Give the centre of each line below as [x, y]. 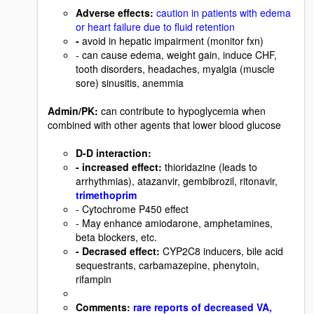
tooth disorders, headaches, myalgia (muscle [175, 68]
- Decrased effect [116, 251]
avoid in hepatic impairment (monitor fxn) [171, 40]
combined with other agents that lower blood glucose [164, 124]
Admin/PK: [74, 110]
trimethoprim [106, 194]
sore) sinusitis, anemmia [130, 82]
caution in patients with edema [224, 12]
